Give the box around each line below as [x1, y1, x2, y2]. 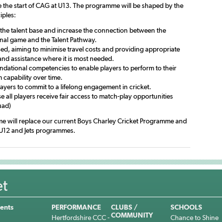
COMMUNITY [111, 211, 153, 219]
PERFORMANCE [52, 203, 101, 211]
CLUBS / [111, 203, 138, 211]
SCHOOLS [170, 203, 202, 211]
